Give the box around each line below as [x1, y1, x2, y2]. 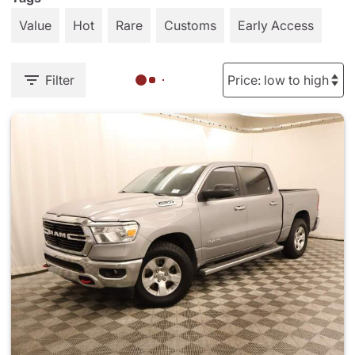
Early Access [238, 17, 314, 33]
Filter [45, 72, 74, 88]
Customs [164, 17, 216, 33]
